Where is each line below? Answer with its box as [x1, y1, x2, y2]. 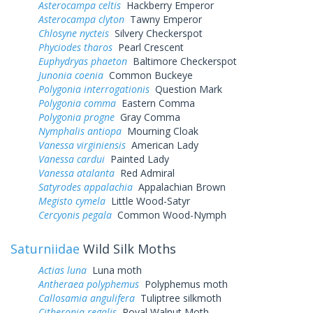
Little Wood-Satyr [105, 194, 190, 208]
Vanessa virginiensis [38, 138, 126, 152]
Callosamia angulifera [38, 291, 135, 305]
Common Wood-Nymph [112, 208, 226, 221]
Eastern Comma [116, 96, 195, 110]
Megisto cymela [38, 194, 105, 208]
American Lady [126, 138, 198, 152]
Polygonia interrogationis [38, 82, 150, 96]
